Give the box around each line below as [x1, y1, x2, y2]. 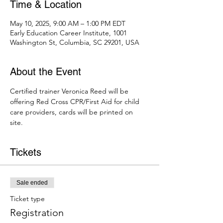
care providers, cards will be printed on [10, 108, 135, 117]
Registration [10, 207, 64, 219]
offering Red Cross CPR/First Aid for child [10, 97, 141, 107]
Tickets [10, 146, 41, 159]
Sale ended [16, 179, 48, 187]
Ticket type [10, 194, 45, 204]
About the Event [10, 66, 81, 78]
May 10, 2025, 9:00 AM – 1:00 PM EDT [10, 19, 125, 28]
